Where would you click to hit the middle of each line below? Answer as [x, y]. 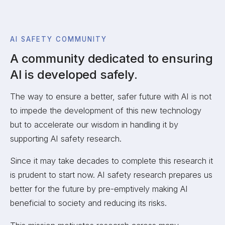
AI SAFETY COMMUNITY [59, 39]
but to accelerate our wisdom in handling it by [94, 125]
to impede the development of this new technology [106, 111]
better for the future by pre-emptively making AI [99, 189]
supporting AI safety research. [66, 139]
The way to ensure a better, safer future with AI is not [111, 97]
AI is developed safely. [74, 74]
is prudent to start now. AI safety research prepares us [111, 175]
